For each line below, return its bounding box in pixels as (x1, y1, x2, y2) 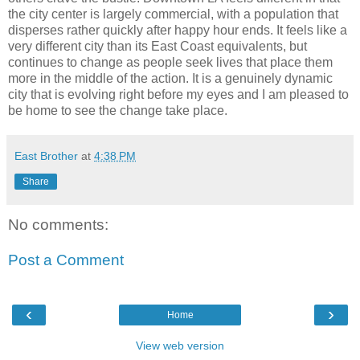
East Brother (14, 149, 78, 162)
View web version (136, 338, 224, 352)
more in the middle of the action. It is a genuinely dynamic (8, 71, 333, 85)
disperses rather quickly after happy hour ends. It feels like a (8, 22, 347, 37)
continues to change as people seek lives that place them (8, 55, 333, 69)
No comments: (8, 215, 108, 233)
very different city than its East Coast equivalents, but (8, 39, 307, 53)
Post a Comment (8, 251, 124, 268)
